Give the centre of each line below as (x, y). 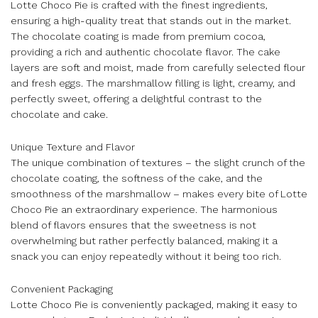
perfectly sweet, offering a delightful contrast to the (136, 99)
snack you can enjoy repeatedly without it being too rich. (146, 257)
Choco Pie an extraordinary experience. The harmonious (144, 210)
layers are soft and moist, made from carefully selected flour (158, 68)
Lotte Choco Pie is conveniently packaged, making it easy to (154, 304)
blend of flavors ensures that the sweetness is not (133, 225)
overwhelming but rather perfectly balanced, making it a (144, 241)
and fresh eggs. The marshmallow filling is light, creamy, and (153, 83)
